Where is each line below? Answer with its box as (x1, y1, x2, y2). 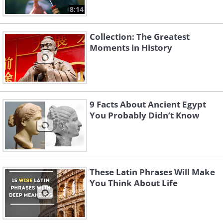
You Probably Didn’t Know (90, 110, 200, 121)
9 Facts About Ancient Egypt (90, 99, 206, 111)
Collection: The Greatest (90, 31, 190, 43)
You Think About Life (90, 177, 178, 189)
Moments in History (90, 42, 172, 54)
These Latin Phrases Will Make (90, 166, 215, 178)
